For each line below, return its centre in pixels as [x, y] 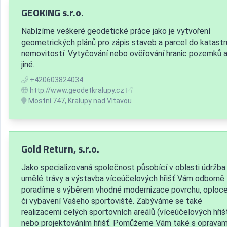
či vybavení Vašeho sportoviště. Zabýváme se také [112, 201]
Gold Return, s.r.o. [60, 148]
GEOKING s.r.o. [52, 12]
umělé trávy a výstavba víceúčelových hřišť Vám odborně [123, 178]
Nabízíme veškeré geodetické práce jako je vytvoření [116, 31]
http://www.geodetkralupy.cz [77, 90]
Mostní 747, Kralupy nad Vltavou [79, 101]
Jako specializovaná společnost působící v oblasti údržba [123, 167]
